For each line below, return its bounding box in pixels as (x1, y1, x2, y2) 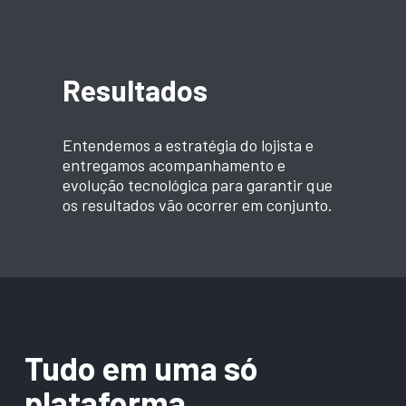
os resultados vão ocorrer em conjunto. (62, 194, 333, 215)
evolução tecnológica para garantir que (62, 174, 333, 195)
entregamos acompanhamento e (62, 154, 285, 175)
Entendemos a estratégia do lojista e (62, 134, 314, 155)
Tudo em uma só (24, 347, 257, 387)
